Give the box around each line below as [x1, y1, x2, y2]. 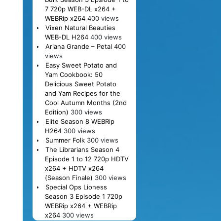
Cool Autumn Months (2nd [44, 98, 127, 107]
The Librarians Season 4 [45, 145, 119, 153]
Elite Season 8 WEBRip [45, 117, 114, 125]
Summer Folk [45, 136, 85, 144]
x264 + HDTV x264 [44, 164, 104, 172]
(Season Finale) [44, 173, 93, 182]
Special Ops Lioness [45, 183, 107, 191]
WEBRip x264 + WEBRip [44, 201, 117, 210]
